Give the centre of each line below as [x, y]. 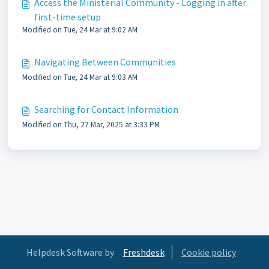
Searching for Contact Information [106, 109]
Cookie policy [208, 252]
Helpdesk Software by [70, 252]
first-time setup [68, 17]
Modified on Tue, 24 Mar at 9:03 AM [80, 77]
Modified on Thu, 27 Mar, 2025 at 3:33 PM [91, 125]
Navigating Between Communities [105, 62]
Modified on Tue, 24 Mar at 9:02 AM [80, 30]
